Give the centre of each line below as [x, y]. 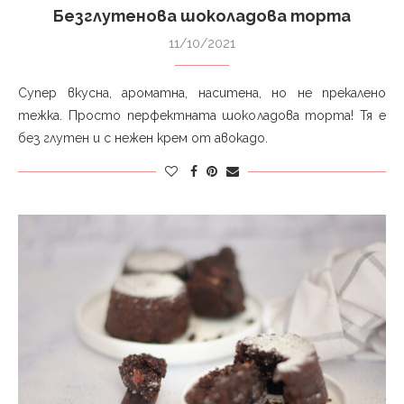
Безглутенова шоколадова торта [202, 16]
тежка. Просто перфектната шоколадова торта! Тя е [202, 116]
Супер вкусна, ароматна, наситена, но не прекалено [202, 93]
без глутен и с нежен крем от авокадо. [143, 138]
